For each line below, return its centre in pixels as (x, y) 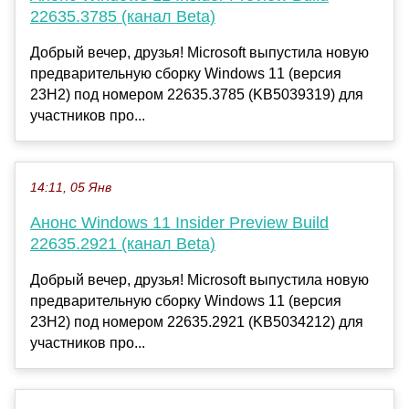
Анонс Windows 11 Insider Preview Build (179, 223)
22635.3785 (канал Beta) (123, 17)
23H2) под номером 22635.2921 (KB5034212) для (197, 322)
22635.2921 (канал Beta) (123, 244)
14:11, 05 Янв (71, 188)
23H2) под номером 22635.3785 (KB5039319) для (197, 95)
